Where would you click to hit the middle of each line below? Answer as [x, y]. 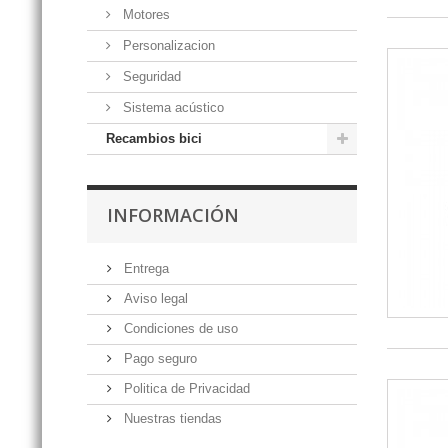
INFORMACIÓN [173, 214]
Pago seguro [158, 358]
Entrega [144, 268]
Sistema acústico [171, 107]
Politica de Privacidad [185, 388]
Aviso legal [154, 298]
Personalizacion [167, 45]
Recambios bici [154, 138]
